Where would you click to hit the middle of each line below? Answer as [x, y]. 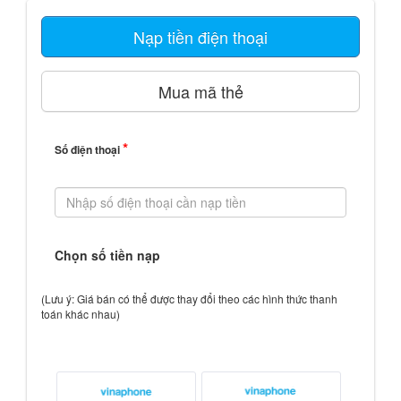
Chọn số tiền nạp [107, 255]
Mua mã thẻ [200, 91]
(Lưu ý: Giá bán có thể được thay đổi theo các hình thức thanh [189, 299]
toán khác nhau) [81, 314]
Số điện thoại [89, 149]
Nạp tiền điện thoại [200, 37]
